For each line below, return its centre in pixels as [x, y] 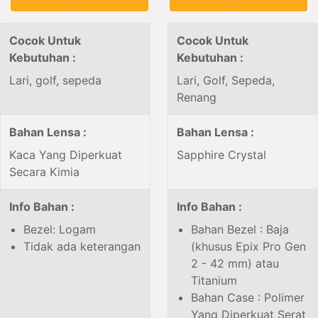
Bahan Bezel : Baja [240, 230]
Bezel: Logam [60, 230]
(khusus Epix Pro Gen [248, 247]
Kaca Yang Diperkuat [66, 155]
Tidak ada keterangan [82, 247]
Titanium [214, 281]
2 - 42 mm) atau [235, 264]
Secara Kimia [44, 172]
